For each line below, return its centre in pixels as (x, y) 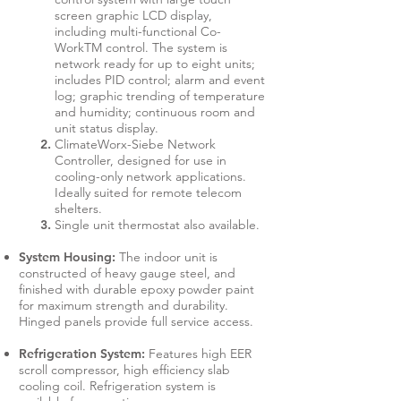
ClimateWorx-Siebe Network (135, 144)
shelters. (78, 209)
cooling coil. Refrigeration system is (117, 386)
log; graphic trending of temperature (160, 96)
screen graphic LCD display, (133, 15)
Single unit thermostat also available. (157, 225)
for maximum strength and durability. (124, 305)
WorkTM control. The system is (141, 47)
